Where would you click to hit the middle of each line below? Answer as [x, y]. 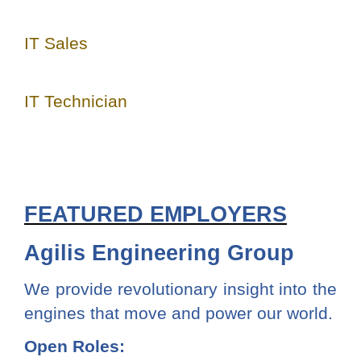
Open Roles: [75, 346]
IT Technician [76, 101]
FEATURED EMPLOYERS [156, 214]
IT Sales [56, 43]
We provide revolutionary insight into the [180, 288]
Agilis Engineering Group [159, 253]
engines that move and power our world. [178, 313]
